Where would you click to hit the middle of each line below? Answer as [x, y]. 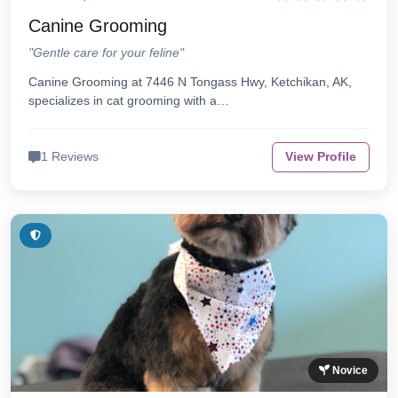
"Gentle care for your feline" [107, 53]
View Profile [320, 157]
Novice [348, 371]
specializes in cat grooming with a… [129, 101]
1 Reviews [70, 157]
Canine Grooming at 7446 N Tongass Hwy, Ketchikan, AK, [191, 82]
